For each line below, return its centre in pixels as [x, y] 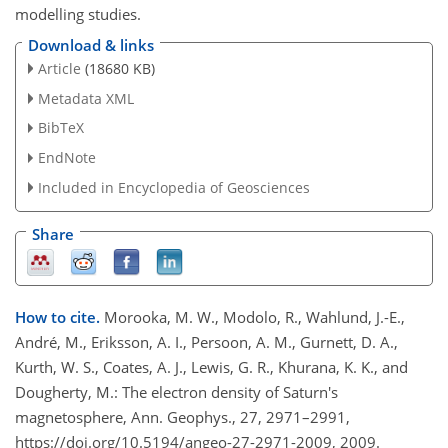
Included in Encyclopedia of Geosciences [173, 188]
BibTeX [60, 128]
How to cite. [59, 317]
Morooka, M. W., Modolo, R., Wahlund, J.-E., [254, 317]
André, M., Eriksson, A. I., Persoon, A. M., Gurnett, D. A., [206, 342]
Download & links [91, 44]
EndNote [66, 158]
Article [59, 68]
